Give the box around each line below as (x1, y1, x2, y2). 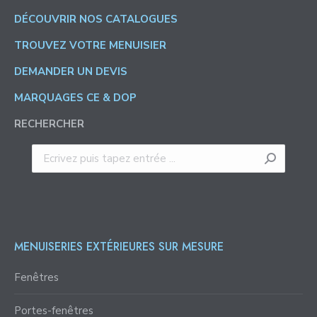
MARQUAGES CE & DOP (14, 91, 137, 105)
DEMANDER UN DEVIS (14, 64, 127, 79)
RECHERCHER (14, 117, 84, 132)
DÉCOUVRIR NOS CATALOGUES (14, 12, 178, 27)
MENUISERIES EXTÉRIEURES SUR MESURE (14, 238, 224, 255)
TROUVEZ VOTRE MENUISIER (14, 38, 166, 53)
